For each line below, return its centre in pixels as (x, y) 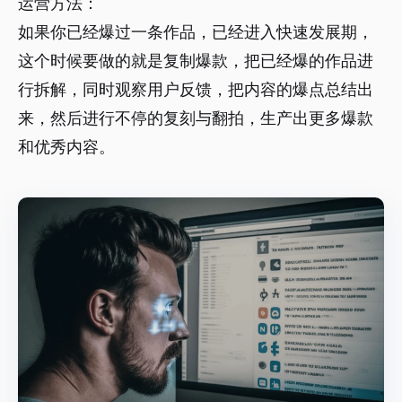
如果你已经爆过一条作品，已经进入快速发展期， (196, 32)
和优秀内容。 (66, 147)
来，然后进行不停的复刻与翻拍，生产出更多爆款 (196, 118)
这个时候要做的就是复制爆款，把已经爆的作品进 (196, 61)
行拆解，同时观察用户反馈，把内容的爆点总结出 (196, 90)
